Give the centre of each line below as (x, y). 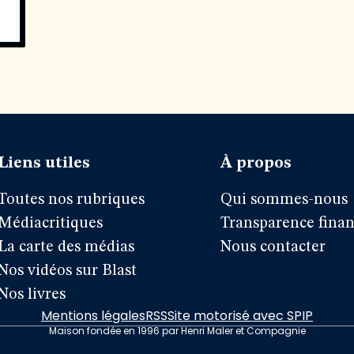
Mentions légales (93, 316)
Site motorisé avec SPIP (240, 316)
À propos (256, 164)
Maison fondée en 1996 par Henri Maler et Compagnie (177, 331)
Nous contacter (273, 247)
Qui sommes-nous (284, 200)
